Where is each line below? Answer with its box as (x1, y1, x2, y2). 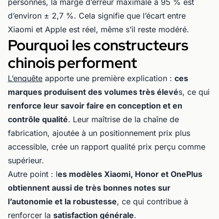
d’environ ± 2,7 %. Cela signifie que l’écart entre (8, 11, 186, 21)
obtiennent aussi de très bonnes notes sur (8, 183, 171, 193)
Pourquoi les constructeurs (8, 35, 188, 55)
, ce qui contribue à (117, 197, 188, 207)
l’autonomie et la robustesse (8, 197, 117, 207)
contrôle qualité (8, 114, 68, 125)
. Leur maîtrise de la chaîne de (68, 114, 179, 125)
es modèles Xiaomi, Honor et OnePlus (58, 169, 202, 179)
